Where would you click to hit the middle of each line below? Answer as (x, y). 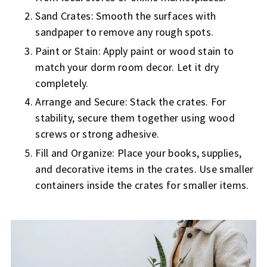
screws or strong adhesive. (97, 134)
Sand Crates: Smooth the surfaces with (126, 16)
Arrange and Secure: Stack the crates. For (131, 102)
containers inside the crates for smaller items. (142, 185)
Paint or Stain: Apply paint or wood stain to (135, 51)
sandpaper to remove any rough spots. (125, 32)
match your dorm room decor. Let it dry (127, 67)
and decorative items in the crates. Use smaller (145, 169)
